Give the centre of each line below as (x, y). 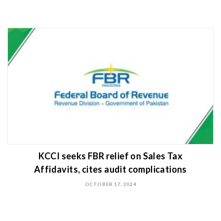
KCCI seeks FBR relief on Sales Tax (110, 156)
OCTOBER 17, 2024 (110, 184)
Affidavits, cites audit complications (110, 169)
